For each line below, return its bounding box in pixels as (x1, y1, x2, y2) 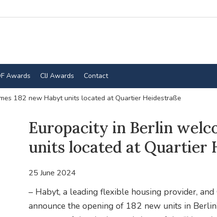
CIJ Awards (40, 71, 74, 80)
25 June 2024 (28, 168, 76, 179)
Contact (83, 71, 108, 80)
